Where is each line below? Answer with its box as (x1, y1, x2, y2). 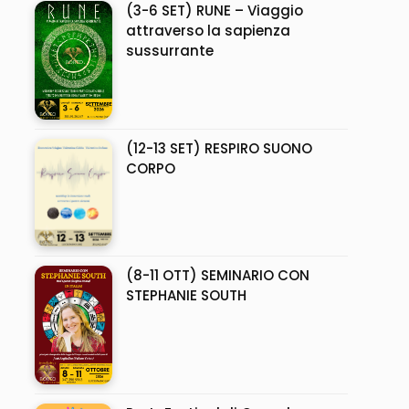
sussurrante (125, 40, 214, 60)
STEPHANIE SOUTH (125, 286, 246, 306)
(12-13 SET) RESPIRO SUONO (125, 138, 312, 158)
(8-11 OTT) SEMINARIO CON (125, 266, 309, 286)
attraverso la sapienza (125, 20, 290, 40)
